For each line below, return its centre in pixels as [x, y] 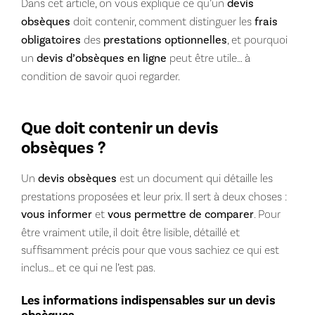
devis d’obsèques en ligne [101, 58]
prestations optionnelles [165, 40]
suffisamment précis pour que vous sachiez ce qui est [150, 250]
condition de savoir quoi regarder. [100, 76]
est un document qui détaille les [194, 178]
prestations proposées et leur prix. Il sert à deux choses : [154, 196]
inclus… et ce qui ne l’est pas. [88, 267]
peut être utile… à [208, 58]
